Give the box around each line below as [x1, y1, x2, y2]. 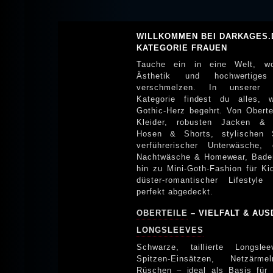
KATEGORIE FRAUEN [136, 43, 227, 52]
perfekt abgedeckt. [136, 186, 213, 196]
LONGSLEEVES [136, 225, 204, 235]
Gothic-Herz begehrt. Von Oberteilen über [136, 105, 227, 115]
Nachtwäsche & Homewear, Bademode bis [136, 152, 252, 161]
